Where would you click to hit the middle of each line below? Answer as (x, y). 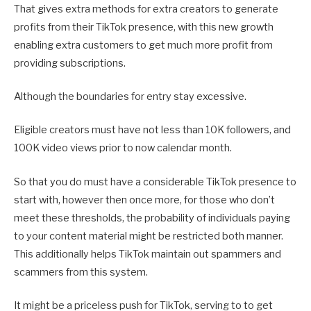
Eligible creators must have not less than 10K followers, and (152, 130)
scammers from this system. (81, 272)
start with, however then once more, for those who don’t (144, 200)
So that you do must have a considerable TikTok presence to (155, 182)
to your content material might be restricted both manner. (149, 236)
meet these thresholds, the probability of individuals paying (152, 218)
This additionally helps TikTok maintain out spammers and (148, 254)
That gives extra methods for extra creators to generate (146, 9)
